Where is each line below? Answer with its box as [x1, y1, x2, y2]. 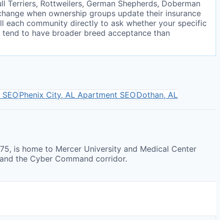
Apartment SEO [75, 89, 136, 100]
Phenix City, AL [19, 89, 75, 100]
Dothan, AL [137, 89, 178, 100]
